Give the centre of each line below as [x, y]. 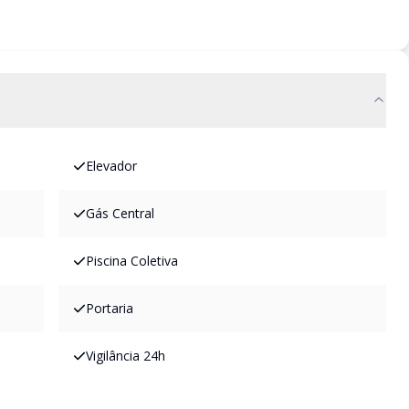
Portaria [110, 308]
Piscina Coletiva [132, 261]
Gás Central [120, 213]
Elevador [111, 166]
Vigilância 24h [126, 356]
